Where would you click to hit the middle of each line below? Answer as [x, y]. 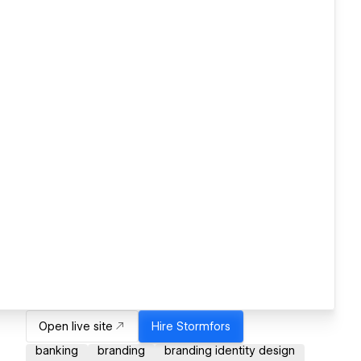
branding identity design [230, 351]
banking [57, 351]
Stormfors [203, 327]
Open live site [76, 327]
